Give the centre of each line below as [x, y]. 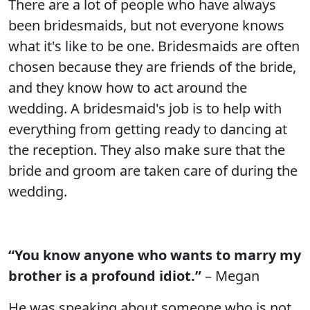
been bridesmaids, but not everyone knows [146, 25]
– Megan [230, 276]
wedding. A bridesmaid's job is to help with [145, 108]
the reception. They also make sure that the [147, 150]
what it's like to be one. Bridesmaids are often [154, 46]
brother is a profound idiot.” [105, 276]
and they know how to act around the [128, 88]
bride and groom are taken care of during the [153, 171]
